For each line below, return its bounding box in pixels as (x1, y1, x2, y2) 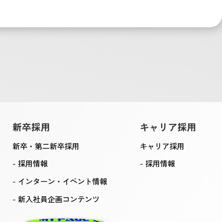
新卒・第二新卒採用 (12, 140, 79, 152)
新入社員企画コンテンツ (17, 193, 100, 205)
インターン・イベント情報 (17, 175, 107, 186)
